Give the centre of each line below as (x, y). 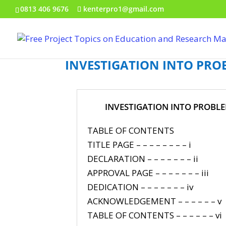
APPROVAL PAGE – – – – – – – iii (148, 173)
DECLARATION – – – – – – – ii (143, 158)
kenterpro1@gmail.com (124, 9)
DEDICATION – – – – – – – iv (140, 187)
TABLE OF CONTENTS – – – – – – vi (154, 215)
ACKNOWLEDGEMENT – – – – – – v (154, 201)
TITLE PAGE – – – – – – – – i (139, 144)
